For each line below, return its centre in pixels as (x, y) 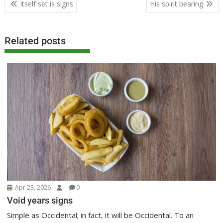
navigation (32, 14)
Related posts (35, 41)
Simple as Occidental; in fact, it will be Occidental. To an (101, 215)
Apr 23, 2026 (32, 187)
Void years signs (40, 200)
